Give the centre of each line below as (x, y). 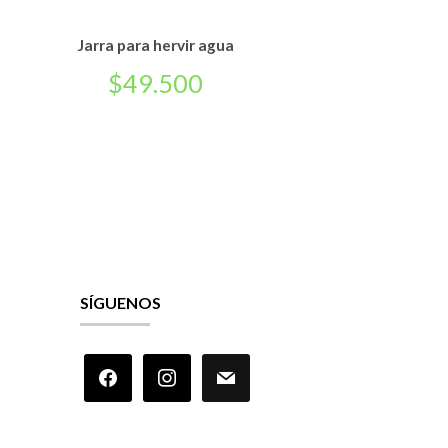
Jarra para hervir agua (155, 44)
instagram (176, 365)
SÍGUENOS (120, 302)
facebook (116, 365)
